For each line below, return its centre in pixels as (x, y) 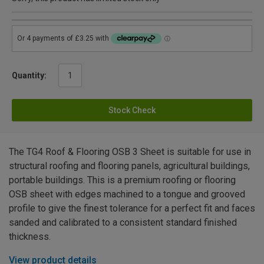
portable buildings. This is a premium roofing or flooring (122, 180)
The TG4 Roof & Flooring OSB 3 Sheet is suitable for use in (130, 151)
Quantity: (29, 75)
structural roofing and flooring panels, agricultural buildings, (129, 166)
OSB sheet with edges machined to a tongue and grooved (127, 194)
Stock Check (132, 110)
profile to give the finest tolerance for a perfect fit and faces (132, 208)
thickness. (30, 236)
